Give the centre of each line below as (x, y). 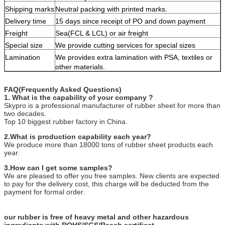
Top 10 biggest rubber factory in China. (66, 121)
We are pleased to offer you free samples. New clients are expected (112, 176)
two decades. (25, 113)
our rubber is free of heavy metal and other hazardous (96, 217)
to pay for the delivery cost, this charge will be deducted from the (106, 184)
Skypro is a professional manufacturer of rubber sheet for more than (112, 105)
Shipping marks (30, 9)
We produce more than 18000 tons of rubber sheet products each (108, 144)
